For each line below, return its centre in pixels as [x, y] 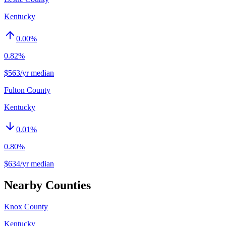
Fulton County [27, 90]
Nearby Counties [47, 185]
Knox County [26, 206]
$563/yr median [29, 73]
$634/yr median [29, 163]
